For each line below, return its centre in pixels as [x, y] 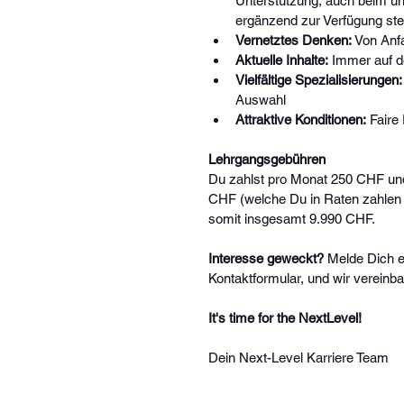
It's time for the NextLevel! [285, 317]
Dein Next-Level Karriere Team [298, 357]
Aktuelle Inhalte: [281, 60]
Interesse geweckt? [266, 258]
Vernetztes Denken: [293, 40]
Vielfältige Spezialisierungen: [318, 79]
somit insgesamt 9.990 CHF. [291, 218]
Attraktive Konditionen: [300, 119]
